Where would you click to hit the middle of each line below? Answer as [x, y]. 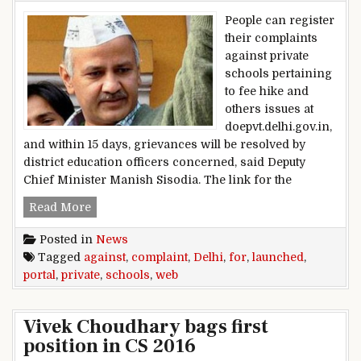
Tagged [59, 257]
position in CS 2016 [110, 346]
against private [267, 55]
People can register [280, 20]
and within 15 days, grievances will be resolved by [164, 144]
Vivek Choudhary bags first [146, 326]
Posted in [66, 239]
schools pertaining [278, 73]
